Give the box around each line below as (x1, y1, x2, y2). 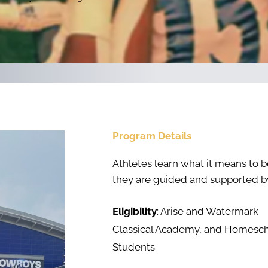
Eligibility (112, 205, 157, 217)
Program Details (112, 130, 192, 142)
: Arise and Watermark (157, 205, 259, 217)
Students (112, 241, 156, 253)
